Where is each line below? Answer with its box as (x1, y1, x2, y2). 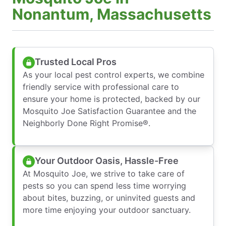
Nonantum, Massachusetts (12, 5, 211, 23)
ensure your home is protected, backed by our (23, 93, 200, 104)
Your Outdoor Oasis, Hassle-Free (35, 155, 179, 166)
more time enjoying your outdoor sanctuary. (23, 204, 191, 215)
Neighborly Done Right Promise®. (23, 118, 150, 128)
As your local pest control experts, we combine (23, 69, 204, 80)
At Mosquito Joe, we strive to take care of (23, 168, 185, 179)
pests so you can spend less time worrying (23, 180, 186, 191)
